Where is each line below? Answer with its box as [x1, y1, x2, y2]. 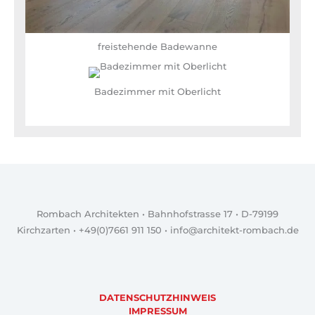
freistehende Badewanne [98, 40, 217, 52]
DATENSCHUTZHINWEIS [99, 292, 216, 304]
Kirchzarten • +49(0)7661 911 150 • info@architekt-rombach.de [16, 224, 299, 236]
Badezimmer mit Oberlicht [94, 85, 221, 97]
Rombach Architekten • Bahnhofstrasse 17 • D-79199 [37, 208, 278, 219]
